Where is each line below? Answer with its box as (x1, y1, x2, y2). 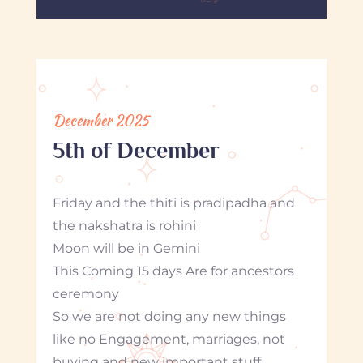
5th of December (52, 137, 220, 163)
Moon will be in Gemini (52, 240, 200, 256)
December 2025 (52, 109, 149, 131)
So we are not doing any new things (52, 308, 286, 324)
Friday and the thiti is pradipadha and (52, 194, 295, 211)
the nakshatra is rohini (52, 217, 196, 233)
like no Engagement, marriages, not (52, 331, 285, 347)
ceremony (52, 285, 119, 301)
